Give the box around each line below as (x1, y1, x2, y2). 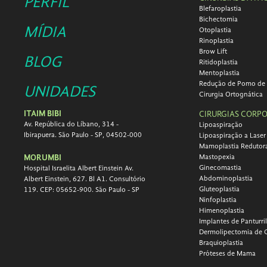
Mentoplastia (198, 70, 240, 77)
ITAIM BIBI (23, 110, 61, 118)
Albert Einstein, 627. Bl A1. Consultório (23, 176, 145, 183)
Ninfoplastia (198, 197, 237, 204)
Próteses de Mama (198, 250, 256, 257)
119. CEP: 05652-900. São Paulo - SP (23, 187, 139, 194)
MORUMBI (23, 154, 61, 162)
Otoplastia (198, 27, 231, 34)
